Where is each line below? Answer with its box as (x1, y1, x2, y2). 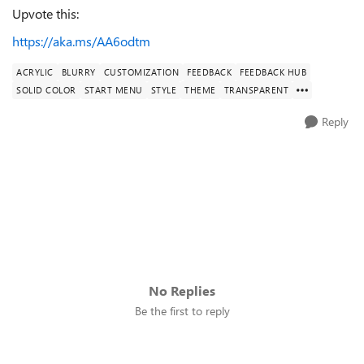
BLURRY (61, 66, 96, 78)
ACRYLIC (16, 66, 54, 78)
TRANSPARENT (223, 84, 288, 96)
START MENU (84, 84, 143, 96)
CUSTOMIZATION (103, 66, 179, 78)
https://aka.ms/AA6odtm (12, 32, 150, 50)
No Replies (149, 282, 215, 299)
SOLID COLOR (16, 84, 76, 96)
